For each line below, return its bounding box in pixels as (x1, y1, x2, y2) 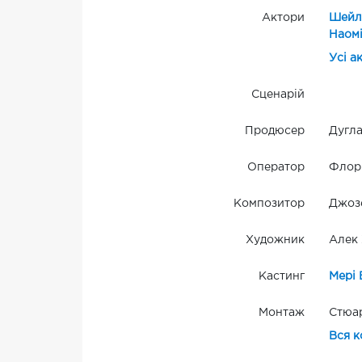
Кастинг (258, 271, 305, 282)
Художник (245, 235, 305, 246)
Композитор (233, 199, 305, 209)
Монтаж (258, 308, 305, 318)
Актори (261, 13, 305, 23)
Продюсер (244, 126, 305, 137)
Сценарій (250, 90, 305, 100)
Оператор (246, 162, 305, 173)
